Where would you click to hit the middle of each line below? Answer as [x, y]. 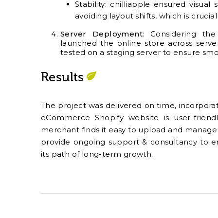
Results [63, 77]
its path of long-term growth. [97, 154]
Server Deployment [101, 34]
